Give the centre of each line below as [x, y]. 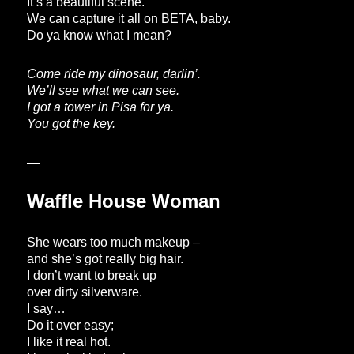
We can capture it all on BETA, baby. [129, 19]
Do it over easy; [71, 326]
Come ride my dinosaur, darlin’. [114, 74]
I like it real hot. [69, 342]
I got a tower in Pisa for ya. [101, 107]
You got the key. [72, 124]
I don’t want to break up [92, 276]
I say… [47, 309]
